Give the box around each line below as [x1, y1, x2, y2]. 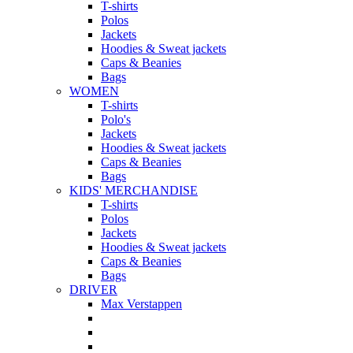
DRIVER [69, 283, 117, 297]
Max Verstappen [101, 297, 182, 311]
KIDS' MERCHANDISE [69, 184, 198, 198]
